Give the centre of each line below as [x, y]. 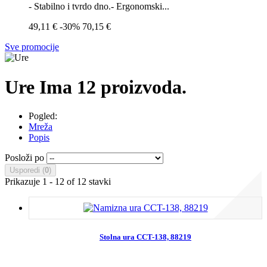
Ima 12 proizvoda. [113, 87]
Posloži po [24, 158]
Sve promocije [32, 47]
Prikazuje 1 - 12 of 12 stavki [58, 182]
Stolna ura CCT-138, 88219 [145, 237]
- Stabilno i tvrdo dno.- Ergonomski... [99, 7]
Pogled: [43, 116]
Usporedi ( [27, 170]
